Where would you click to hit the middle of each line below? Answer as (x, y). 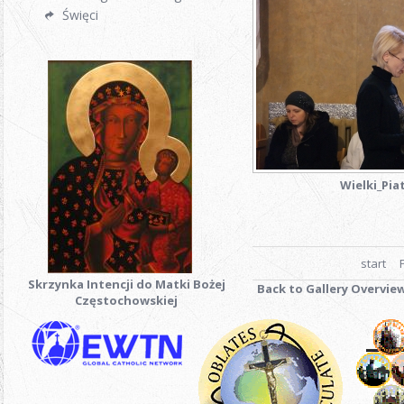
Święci (80, 15)
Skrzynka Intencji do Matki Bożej (126, 284)
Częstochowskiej (126, 300)
